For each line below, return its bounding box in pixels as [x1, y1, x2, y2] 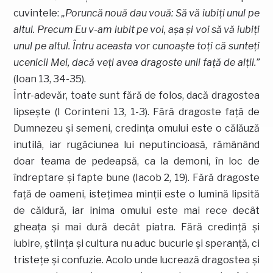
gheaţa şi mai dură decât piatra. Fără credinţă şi [13, 221, 260, 233]
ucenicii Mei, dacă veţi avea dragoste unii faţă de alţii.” [13, 56, 260, 68]
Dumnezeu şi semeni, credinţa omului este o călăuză [13, 122, 260, 134]
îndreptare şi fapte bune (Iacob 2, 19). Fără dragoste [13, 171, 260, 183]
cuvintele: [13, 7, 62, 19]
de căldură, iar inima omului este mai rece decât [13, 204, 260, 216]
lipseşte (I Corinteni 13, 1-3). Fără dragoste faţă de [13, 105, 260, 118]
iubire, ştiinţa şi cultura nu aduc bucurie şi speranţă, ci [13, 237, 260, 249]
